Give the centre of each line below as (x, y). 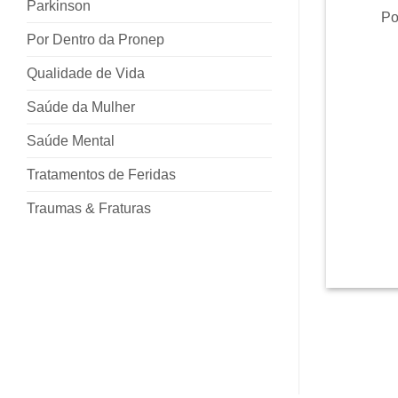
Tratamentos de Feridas (101, 174)
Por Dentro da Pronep (96, 39)
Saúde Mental (71, 140)
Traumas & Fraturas (89, 208)
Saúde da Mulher (81, 107)
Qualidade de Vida (86, 73)
